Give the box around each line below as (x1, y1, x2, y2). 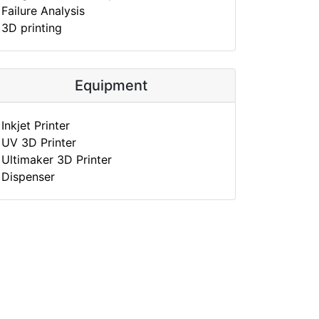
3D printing (1, 21, 62, 35)
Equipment (75, 77, 147, 94)
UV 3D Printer (1, 135, 76, 150)
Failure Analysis (1, 4, 85, 18)
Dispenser (1, 169, 55, 184)
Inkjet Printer (1, 118, 70, 132)
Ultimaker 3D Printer (1, 152, 112, 167)
